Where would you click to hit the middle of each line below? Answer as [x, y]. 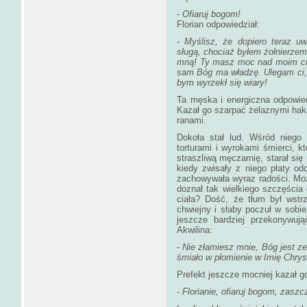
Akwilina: [195, 230]
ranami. [192, 120]
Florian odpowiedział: [218, 24]
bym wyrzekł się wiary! [222, 82]
